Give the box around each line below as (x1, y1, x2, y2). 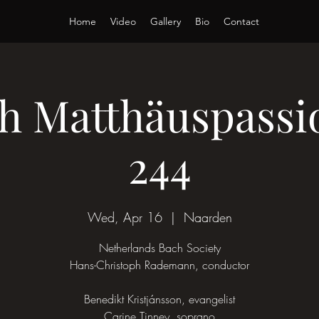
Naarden (183, 209, 232, 226)
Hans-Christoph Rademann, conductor (70, 257, 249, 273)
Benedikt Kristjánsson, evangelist (84, 291, 235, 307)
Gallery (150, 15, 181, 28)
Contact (224, 15, 259, 28)
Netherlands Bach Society (98, 240, 221, 256)
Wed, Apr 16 (87, 209, 162, 226)
